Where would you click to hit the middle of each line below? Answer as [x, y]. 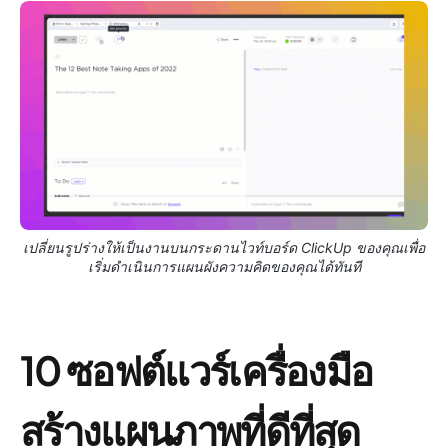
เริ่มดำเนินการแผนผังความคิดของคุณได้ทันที [224, 267]
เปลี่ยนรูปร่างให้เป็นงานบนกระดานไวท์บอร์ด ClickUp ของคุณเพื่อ [224, 248]
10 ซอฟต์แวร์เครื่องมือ [196, 370]
